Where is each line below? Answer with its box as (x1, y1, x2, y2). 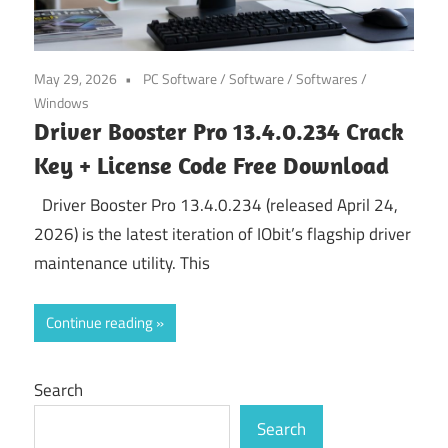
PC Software (143, 67, 217, 89)
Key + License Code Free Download (34, 149, 389, 180)
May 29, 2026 (34, 67, 117, 89)
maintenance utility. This (34, 250, 210, 277)
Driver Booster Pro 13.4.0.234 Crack (34, 115, 404, 146)
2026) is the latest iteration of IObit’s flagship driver (34, 221, 411, 248)
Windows (34, 91, 89, 113)
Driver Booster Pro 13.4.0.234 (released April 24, (34, 192, 398, 219)
